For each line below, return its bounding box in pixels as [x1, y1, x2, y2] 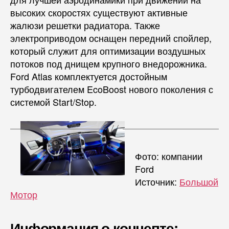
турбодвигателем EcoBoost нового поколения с [10, 82, 213, 96]
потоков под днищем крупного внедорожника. [10, 56, 207, 70]
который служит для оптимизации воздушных [10, 43, 205, 57]
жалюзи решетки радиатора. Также [10, 18, 160, 32]
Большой [179, 174, 218, 188]
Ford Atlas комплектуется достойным [10, 69, 167, 83]
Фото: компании [135, 149, 202, 163]
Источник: [135, 174, 179, 188]
